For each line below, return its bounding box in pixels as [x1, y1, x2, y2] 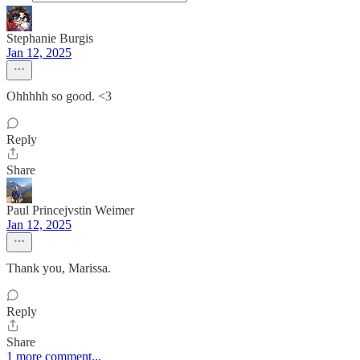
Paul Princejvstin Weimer [6, 203, 134, 218]
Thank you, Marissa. [6, 261, 111, 276]
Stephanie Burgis [6, 31, 93, 46]
